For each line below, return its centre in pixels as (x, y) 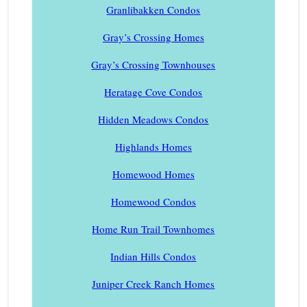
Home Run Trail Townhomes (153, 229)
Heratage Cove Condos (153, 91)
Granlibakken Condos (153, 9)
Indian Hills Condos (153, 256)
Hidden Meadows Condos (153, 119)
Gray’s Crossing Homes (153, 37)
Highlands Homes (153, 146)
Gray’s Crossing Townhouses (153, 64)
